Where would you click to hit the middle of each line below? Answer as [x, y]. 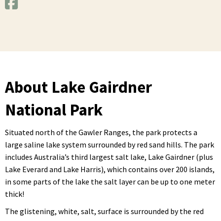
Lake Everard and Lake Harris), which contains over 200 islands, [110, 169]
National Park [54, 110]
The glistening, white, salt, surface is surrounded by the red [104, 211]
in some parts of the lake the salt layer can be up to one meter [110, 182]
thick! [15, 194]
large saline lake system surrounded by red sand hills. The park [110, 145]
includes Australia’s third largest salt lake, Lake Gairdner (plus [109, 157]
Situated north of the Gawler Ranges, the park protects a [101, 132]
